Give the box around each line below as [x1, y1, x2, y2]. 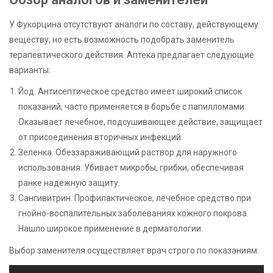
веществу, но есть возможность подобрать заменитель [9, 34, 235, 44]
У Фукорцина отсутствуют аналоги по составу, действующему [9, 19, 258, 29]
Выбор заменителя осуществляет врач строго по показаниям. [9, 246, 259, 256]
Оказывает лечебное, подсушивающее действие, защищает [18, 116, 263, 127]
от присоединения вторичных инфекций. [18, 132, 183, 142]
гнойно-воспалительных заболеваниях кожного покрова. [18, 208, 249, 218]
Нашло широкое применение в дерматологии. [18, 223, 203, 233]
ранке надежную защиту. [18, 177, 120, 188]
